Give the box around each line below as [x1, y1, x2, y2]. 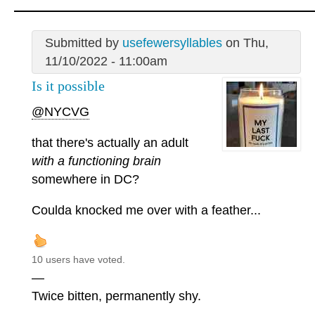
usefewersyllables [122, 36, 222, 51]
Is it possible [32, 78, 105, 94]
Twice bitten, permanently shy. [32, 288, 201, 303]
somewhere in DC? [32, 172, 139, 186]
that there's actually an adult [32, 135, 188, 150]
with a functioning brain [32, 153, 161, 168]
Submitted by [44, 36, 122, 51]
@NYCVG [32, 104, 89, 119]
